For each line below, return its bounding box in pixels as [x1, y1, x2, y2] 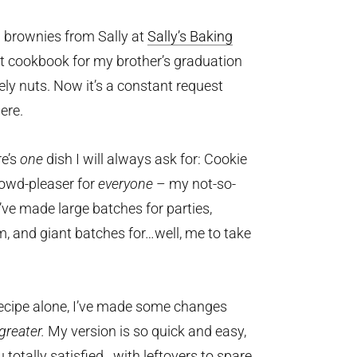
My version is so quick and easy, [45, 323, 246, 339]
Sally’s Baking [147, 28, 233, 45]
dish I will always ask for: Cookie [43, 151, 247, 167]
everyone [98, 175, 153, 192]
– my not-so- [153, 175, 236, 192]
